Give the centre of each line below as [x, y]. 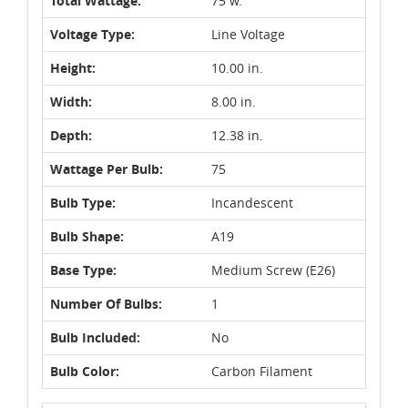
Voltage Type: [92, 34]
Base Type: [83, 270]
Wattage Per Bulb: [107, 168]
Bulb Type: [83, 202]
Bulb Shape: [87, 236]
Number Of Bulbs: [106, 303]
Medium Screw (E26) [273, 270]
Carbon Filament [262, 371]
